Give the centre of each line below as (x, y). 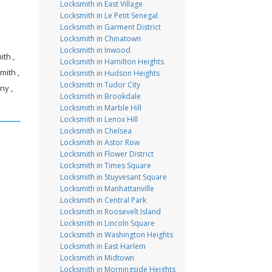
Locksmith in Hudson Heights (110, 73)
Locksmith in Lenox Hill (99, 119)
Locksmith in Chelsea (96, 131)
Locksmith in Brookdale (100, 96)
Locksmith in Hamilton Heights (112, 62)
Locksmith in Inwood (95, 50)
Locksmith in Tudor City (100, 85)
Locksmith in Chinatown (100, 39)
